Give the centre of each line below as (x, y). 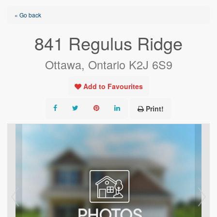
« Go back (28, 15)
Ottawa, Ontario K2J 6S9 (108, 64)
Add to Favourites (113, 86)
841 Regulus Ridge (108, 43)
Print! (155, 108)
